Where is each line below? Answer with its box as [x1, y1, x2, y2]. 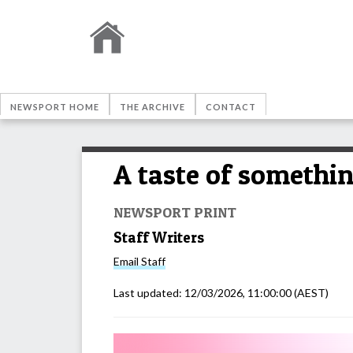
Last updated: [113, 286, 184, 300]
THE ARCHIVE [120, 102, 185, 112]
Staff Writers [113, 228, 204, 247]
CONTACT [206, 102, 256, 112]
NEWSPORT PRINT [113, 203, 236, 221]
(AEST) [292, 286, 329, 300]
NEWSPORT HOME [10, 102, 99, 112]
